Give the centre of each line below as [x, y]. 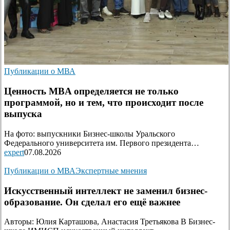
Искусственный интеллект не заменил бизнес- [106, 190]
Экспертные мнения [111, 170]
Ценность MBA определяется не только [91, 91]
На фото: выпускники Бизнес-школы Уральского [90, 133]
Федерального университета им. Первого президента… [102, 143]
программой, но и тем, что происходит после [104, 103]
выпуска [23, 114]
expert [14, 152]
